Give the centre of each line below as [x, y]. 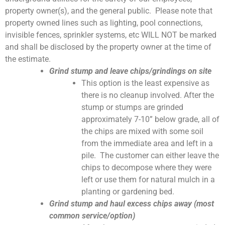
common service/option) [92, 215]
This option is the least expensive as [145, 83]
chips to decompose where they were [146, 167]
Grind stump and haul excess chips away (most [132, 203]
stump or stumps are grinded [132, 107]
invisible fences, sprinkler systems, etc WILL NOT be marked [111, 35]
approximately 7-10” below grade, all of [150, 119]
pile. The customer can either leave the [150, 155]
